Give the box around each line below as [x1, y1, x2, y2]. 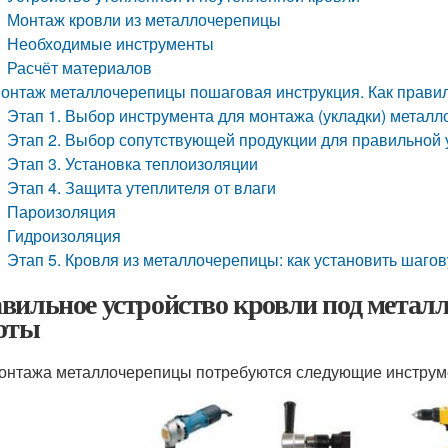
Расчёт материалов [7, 56, 153, 79]
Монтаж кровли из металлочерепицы [7, 8, 282, 31]
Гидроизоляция [7, 224, 122, 247]
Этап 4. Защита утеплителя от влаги [7, 176, 277, 199]
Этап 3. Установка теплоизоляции [7, 152, 259, 175]
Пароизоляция [7, 200, 117, 223]
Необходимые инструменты [7, 32, 215, 55]
